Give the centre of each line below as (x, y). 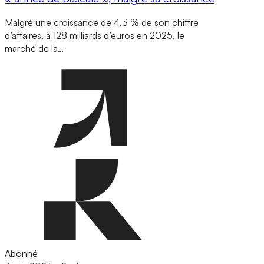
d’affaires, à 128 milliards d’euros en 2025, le (95, 36)
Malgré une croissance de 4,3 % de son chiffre (102, 23)
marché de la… (34, 49)
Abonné (21, 254)
